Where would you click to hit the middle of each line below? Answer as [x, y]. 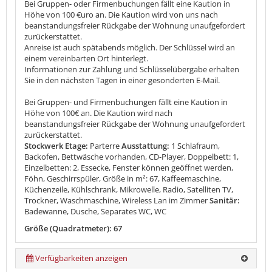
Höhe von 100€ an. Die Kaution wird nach [98, 113]
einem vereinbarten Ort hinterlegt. [86, 58]
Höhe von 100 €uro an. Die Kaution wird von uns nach [121, 14]
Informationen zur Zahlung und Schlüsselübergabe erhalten [132, 69]
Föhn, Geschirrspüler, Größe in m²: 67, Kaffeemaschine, [123, 178]
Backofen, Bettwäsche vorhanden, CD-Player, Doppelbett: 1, [131, 156]
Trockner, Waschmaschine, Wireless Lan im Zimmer [116, 200]
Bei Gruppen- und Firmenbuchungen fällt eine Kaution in [126, 102]
